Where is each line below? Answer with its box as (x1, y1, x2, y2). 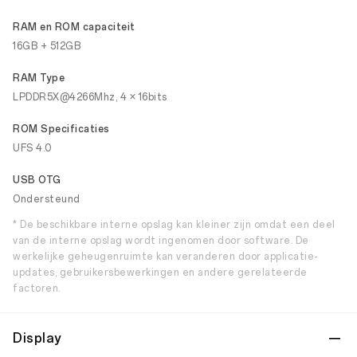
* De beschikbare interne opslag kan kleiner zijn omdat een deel (13, 219, 335, 230)
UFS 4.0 (13, 143, 52, 154)
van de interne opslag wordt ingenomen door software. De (13, 235, 309, 246)
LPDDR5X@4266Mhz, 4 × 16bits (13, 92, 167, 103)
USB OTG (13, 175, 61, 186)
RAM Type (13, 73, 65, 84)
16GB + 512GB (13, 41, 80, 52)
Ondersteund (13, 194, 80, 205)
